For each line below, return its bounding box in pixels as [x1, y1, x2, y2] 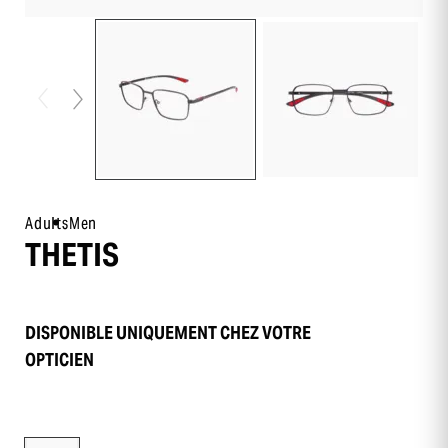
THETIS [25, 233, 119, 275]
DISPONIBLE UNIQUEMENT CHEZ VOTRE [25, 320, 311, 344]
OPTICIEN [25, 347, 94, 371]
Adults [25, 212, 69, 234]
